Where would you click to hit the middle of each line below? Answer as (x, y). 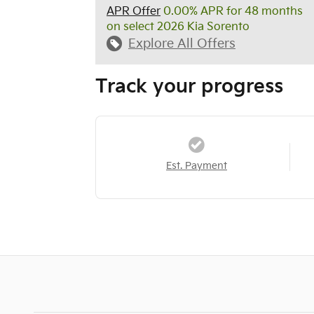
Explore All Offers (182, 43)
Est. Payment (196, 166)
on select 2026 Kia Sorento (178, 27)
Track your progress (189, 87)
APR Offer (134, 11)
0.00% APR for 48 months (232, 11)
